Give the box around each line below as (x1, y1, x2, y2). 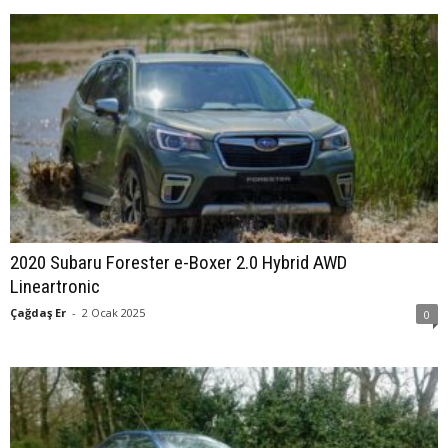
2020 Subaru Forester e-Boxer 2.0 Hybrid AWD (10, 250, 347, 274)
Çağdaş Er (10, 304, 66, 320)
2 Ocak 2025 (82, 304, 145, 320)
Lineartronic (10, 274, 100, 298)
